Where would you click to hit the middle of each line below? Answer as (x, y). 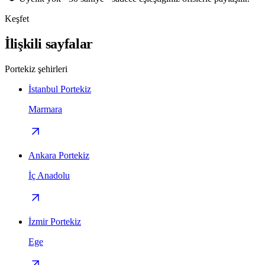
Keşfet (17, 19)
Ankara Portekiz (59, 156)
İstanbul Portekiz (60, 89)
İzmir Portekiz (55, 222)
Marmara (45, 109)
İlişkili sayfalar (49, 44)
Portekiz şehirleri (36, 69)
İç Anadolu (49, 176)
